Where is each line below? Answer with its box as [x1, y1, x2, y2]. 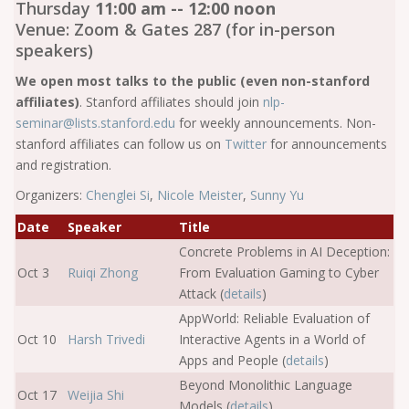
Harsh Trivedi [68, 330, 145, 348]
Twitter [225, 135, 267, 152]
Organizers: [16, 186, 86, 204]
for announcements [267, 135, 387, 152]
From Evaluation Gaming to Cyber [179, 264, 379, 281]
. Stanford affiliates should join [79, 93, 263, 110]
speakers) [16, 39, 93, 61]
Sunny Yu [250, 186, 304, 204]
